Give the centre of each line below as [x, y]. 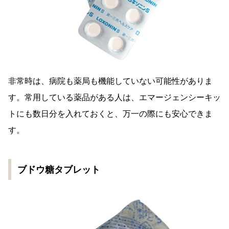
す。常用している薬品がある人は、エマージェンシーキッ [114, 98]
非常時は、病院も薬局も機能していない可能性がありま [110, 81]
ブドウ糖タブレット [59, 170]
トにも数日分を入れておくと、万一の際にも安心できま [110, 114]
